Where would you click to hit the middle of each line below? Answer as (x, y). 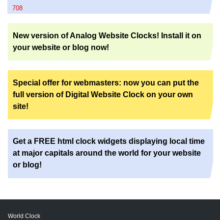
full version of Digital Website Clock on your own (103, 94)
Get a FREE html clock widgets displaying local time (109, 141)
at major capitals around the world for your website (107, 153)
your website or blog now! (61, 47)
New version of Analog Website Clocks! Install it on (107, 35)
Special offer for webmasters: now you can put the (106, 82)
